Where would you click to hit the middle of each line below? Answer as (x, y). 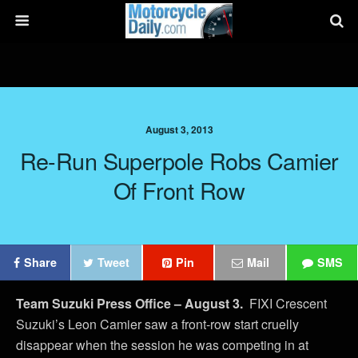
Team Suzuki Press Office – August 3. (133, 303)
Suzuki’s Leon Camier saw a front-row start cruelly (157, 324)
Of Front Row (179, 190)
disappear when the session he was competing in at (162, 345)
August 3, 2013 (179, 129)
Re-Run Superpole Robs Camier (179, 160)
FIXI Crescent (288, 303)
